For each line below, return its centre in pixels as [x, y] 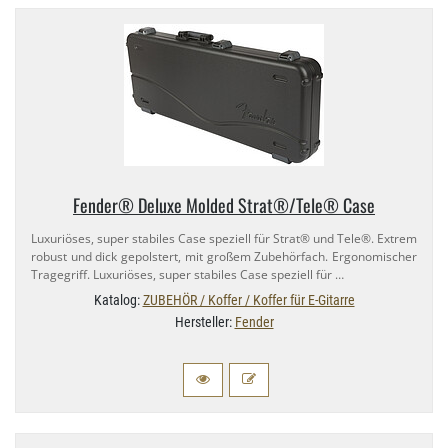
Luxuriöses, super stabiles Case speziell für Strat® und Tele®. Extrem [224, 239]
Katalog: [118, 300]
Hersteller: [204, 322]
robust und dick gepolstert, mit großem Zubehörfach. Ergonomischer [224, 257]
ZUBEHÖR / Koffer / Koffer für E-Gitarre [248, 300]
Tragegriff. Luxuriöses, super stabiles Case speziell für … [187, 275]
